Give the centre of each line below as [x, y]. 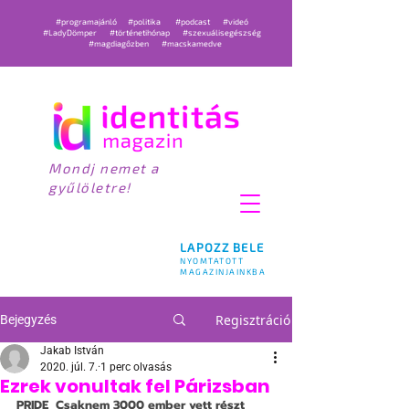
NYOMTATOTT [212, 261]
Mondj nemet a [104, 168]
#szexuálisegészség [222, 32]
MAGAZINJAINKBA [223, 272]
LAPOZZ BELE [222, 247]
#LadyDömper [70, 32]
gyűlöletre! [90, 187]
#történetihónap [141, 32]
